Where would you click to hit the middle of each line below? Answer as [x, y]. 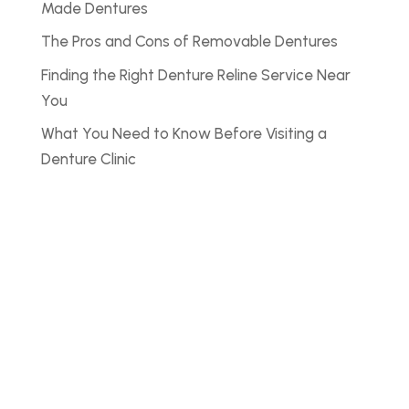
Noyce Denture [158, 338]
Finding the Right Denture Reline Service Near [195, 74]
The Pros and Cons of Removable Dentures [189, 41]
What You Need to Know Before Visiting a [184, 133]
